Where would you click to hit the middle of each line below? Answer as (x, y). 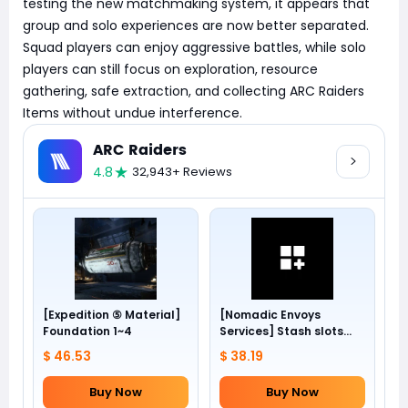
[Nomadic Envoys (270, 315)
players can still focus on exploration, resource (170, 69)
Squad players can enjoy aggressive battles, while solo (194, 47)
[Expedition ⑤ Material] (112, 315)
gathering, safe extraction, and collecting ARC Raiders (194, 91)
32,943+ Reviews (182, 172)
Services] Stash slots (281, 331)
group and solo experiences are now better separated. (196, 25)
